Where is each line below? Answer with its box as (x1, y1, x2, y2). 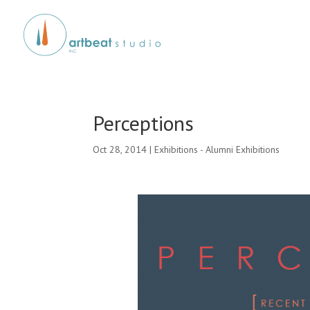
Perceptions (93, 109, 194, 136)
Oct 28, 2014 (93, 143, 147, 156)
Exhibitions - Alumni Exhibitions (154, 143, 280, 156)
